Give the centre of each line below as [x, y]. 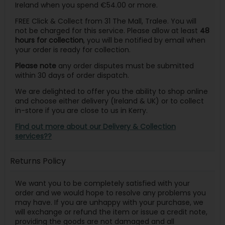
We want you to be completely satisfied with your [102, 183]
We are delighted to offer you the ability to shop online [111, 92]
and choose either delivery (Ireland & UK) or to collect [109, 101]
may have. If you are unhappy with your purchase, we [109, 202]
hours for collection [49, 40]
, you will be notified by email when [144, 40]
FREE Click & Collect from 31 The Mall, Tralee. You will [105, 21]
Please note [35, 66]
